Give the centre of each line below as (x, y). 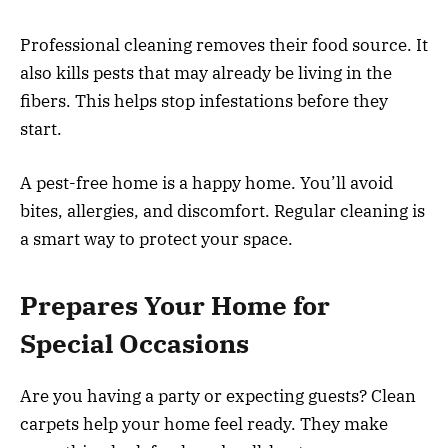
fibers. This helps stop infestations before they (204, 100)
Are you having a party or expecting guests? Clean (218, 396)
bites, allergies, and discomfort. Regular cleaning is (222, 210)
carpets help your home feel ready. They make (204, 424)
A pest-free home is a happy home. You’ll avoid (206, 182)
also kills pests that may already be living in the (206, 72)
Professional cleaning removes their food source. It (224, 44)
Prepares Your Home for (175, 306)
